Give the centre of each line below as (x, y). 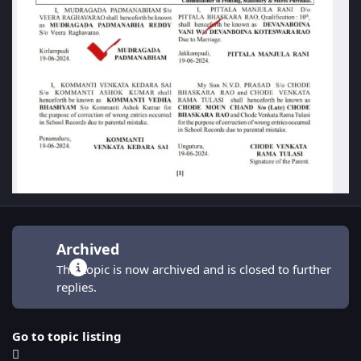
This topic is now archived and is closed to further (193, 269)
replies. (76, 286)
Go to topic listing (67, 336)
